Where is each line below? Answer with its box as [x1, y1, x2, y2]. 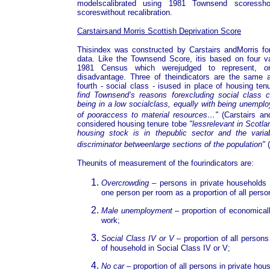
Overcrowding [101, 178, 149, 187]
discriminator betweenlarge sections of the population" [77, 139, 265, 149]
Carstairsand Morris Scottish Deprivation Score [77, 26, 241, 36]
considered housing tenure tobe [77, 119, 189, 129]
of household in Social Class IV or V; [101, 243, 230, 253]
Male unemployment [101, 206, 172, 215]
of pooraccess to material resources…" [77, 110, 219, 120]
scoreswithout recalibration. [77, 7, 172, 17]
